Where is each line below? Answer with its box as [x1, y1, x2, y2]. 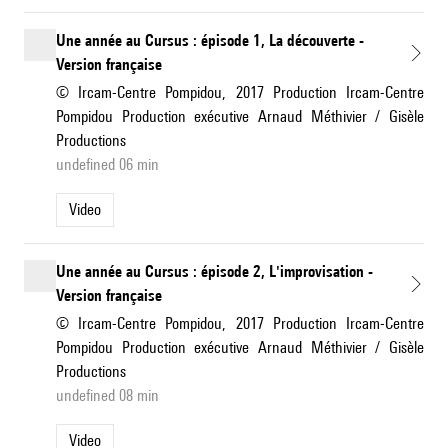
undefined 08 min [56, 386, 159, 406]
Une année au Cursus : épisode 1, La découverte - [56, 31, 364, 51]
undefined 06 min [56, 155, 159, 175]
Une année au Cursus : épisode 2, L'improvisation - [56, 262, 373, 282]
